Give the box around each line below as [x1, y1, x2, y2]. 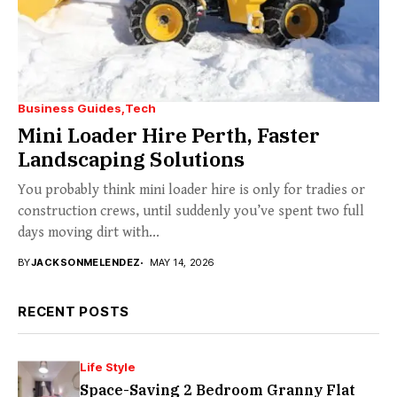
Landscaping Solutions [18, 145, 245, 173]
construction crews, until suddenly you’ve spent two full [18, 203, 364, 221]
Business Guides [18, 101, 121, 116]
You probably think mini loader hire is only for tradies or [18, 182, 365, 199]
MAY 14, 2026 [149, 256, 214, 269]
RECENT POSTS [18, 303, 129, 321]
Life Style [80, 360, 136, 375]
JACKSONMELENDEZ [30, 256, 141, 269]
